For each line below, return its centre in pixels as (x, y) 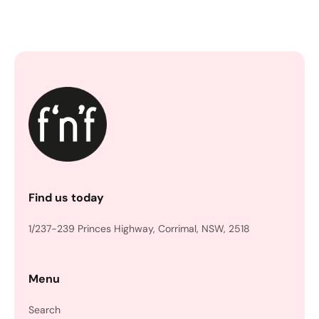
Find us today (66, 198)
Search (45, 310)
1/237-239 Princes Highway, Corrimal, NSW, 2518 (139, 229)
